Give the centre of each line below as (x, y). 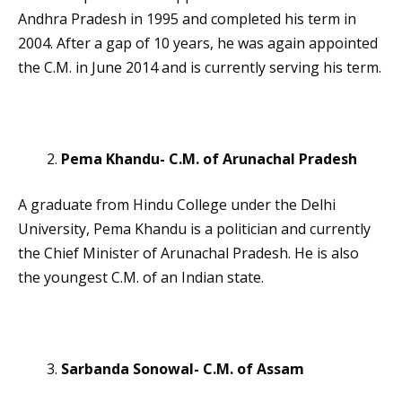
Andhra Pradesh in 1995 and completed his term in (187, 19)
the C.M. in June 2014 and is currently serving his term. (200, 68)
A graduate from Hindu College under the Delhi (177, 205)
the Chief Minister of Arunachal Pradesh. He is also (188, 253)
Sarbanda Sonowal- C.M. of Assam (183, 369)
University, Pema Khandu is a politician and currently (194, 229)
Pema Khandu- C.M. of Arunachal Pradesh (209, 159)
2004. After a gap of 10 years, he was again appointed (198, 44)
